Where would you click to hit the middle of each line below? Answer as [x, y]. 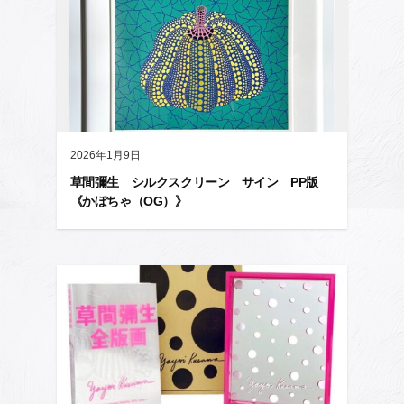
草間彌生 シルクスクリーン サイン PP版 [200, 182]
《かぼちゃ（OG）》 [129, 201]
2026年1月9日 [105, 155]
